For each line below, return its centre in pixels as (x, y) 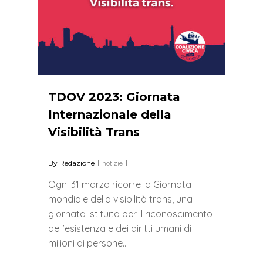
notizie (112, 163)
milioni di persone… (88, 243)
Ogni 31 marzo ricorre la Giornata (120, 184)
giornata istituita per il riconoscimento (130, 214)
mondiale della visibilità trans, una (120, 199)
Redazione (77, 163)
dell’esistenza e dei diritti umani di (120, 228)
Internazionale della (110, 114)
